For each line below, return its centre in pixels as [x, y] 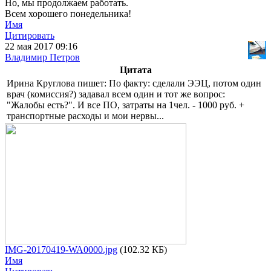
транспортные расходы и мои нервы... [85, 116]
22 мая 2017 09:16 [41, 47]
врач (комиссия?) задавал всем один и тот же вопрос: [116, 94]
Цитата [135, 70]
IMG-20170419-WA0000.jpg [61, 250]
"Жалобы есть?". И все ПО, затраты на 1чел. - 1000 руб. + [126, 105]
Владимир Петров [42, 57]
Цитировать [30, 36]
